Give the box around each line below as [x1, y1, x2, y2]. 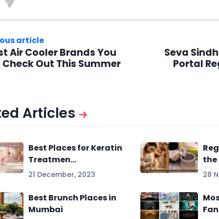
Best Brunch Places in [28, 192, 117, 203]
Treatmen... [28, 153, 77, 165]
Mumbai [28, 203, 64, 215]
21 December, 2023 [28, 169, 96, 179]
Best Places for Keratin [28, 142, 123, 153]
